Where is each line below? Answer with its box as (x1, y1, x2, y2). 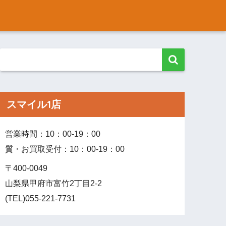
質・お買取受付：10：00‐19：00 (5, 144, 125, 153)
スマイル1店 (7, 97, 62, 110)
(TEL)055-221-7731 (5, 194, 76, 203)
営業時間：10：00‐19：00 (5, 129, 101, 138)
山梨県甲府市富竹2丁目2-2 (5, 179, 102, 188)
